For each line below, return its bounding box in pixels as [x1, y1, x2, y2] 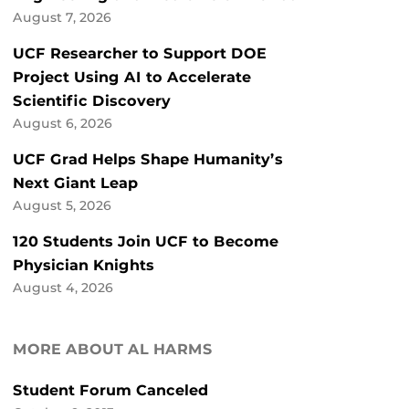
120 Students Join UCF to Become [13, 233, 278, 251]
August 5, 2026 [13, 198, 111, 214]
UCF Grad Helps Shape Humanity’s [13, 151, 283, 169]
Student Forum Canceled [13, 382, 208, 400]
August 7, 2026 [13, 10, 111, 26]
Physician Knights [13, 257, 154, 275]
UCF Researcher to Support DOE [13, 45, 267, 63]
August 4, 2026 [13, 280, 113, 296]
